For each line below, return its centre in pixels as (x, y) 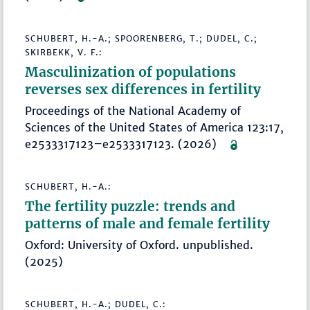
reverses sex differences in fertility (143, 89)
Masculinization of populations (131, 72)
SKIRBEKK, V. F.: (64, 52)
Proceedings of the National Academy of (133, 110)
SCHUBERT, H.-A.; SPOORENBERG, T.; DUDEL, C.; (142, 38)
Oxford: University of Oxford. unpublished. (139, 245)
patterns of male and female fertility (148, 223)
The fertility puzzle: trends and (130, 206)
